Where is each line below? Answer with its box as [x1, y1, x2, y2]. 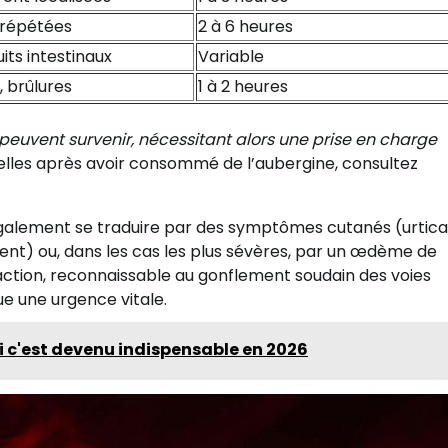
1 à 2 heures [198, 75, 288, 99]
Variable [198, 45, 264, 69]
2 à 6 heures [198, 15, 293, 39]
